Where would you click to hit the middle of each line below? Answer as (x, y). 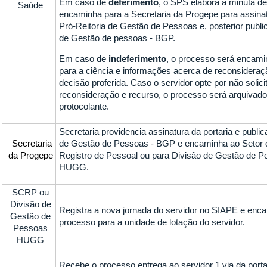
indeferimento (138, 59)
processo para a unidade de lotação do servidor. (152, 222)
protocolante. (84, 106)
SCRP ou (31, 192)
